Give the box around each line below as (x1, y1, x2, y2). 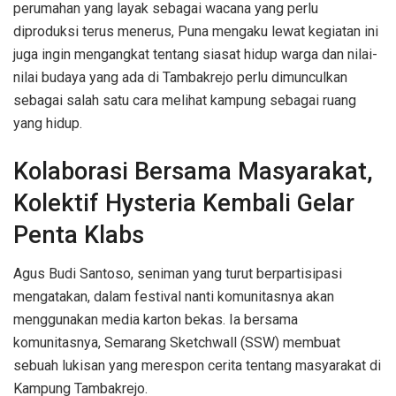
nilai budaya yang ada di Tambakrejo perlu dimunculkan (13, 69, 347, 87)
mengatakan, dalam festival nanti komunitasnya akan (13, 288, 334, 306)
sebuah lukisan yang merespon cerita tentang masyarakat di (13, 357, 381, 375)
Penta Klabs (13, 220, 144, 249)
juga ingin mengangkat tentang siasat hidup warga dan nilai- (13, 46, 377, 64)
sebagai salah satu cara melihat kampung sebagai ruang (13, 92, 356, 110)
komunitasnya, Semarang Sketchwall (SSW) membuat (13, 334, 340, 352)
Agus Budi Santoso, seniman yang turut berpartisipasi (13, 265, 342, 283)
